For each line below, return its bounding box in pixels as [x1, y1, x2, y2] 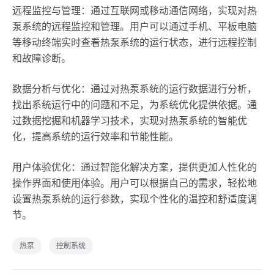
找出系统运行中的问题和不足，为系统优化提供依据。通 [12, 98, 257, 111]
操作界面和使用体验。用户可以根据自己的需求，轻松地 [12, 177, 257, 189]
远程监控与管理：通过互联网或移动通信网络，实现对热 [12, 4, 257, 17]
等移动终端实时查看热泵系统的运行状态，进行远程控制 [12, 36, 257, 48]
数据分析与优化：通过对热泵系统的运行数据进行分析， [12, 83, 257, 95]
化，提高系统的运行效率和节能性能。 [12, 130, 179, 143]
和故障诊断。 [12, 52, 71, 64]
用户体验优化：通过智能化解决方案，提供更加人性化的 [12, 161, 257, 173]
